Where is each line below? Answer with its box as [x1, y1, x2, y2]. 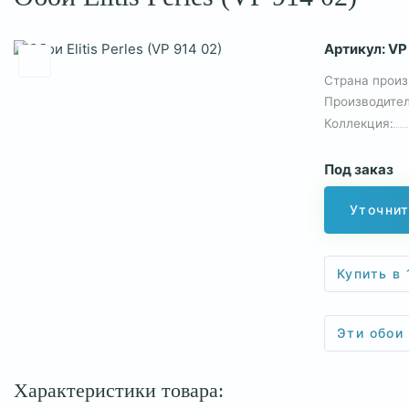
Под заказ [324, 161, 393, 179]
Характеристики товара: [14, 380, 224, 403]
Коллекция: [324, 115, 393, 131]
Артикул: [324, 39, 388, 58]
